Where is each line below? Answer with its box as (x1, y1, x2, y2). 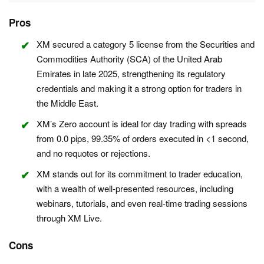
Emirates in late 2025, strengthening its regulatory (37, 67, 226, 80)
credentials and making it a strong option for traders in (37, 82, 242, 95)
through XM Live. (37, 212, 102, 225)
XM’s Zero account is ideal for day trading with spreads (37, 117, 247, 130)
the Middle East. (37, 97, 98, 110)
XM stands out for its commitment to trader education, (37, 167, 243, 180)
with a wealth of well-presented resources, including (37, 182, 233, 195)
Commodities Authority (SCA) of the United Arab (37, 52, 222, 65)
